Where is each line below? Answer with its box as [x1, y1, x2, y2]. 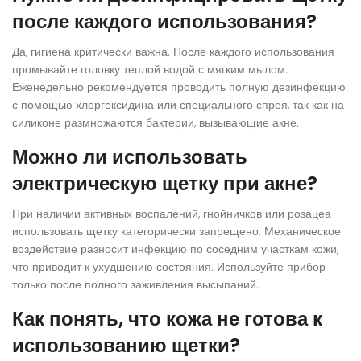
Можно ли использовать [12, 143, 247, 171]
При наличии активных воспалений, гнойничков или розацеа [12, 205, 331, 222]
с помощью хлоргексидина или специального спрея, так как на [12, 97, 344, 114]
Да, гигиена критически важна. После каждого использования [12, 44, 334, 60]
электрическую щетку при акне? [12, 170, 317, 197]
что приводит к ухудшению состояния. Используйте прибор [12, 259, 326, 276]
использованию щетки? [12, 332, 240, 359]
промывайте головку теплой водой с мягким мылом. [12, 61, 288, 78]
